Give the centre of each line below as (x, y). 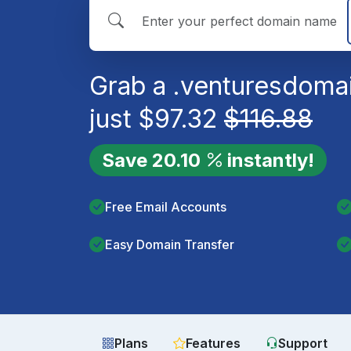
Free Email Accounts (166, 207)
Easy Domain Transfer (170, 244)
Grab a (131, 85)
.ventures (228, 85)
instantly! (271, 160)
